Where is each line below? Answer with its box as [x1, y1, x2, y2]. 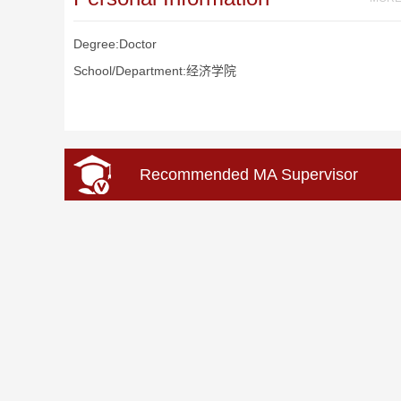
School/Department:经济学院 [73, 64, 236, 78]
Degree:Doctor [73, 37, 157, 51]
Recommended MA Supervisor [140, 166, 358, 183]
